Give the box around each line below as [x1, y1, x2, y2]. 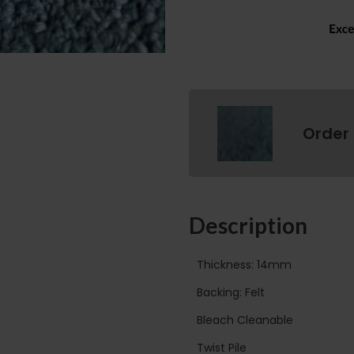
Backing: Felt [197, 284, 265, 300]
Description [189, 212, 307, 239]
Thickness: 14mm [197, 256, 292, 273]
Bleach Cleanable [197, 311, 293, 328]
